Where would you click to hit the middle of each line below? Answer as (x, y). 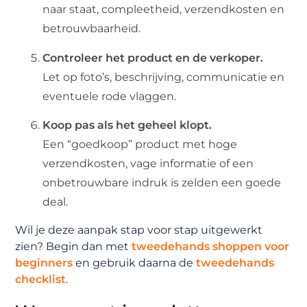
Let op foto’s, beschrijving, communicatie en (164, 77)
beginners (44, 262)
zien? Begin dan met (74, 246)
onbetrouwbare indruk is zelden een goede (162, 183)
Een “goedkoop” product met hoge (140, 145)
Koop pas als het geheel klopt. (127, 125)
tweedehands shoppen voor (211, 246)
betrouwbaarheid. (92, 29)
